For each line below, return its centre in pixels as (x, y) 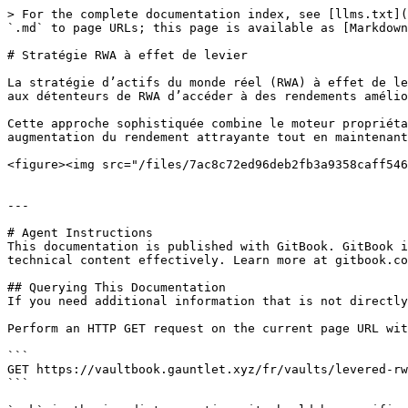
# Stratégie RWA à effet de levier (127, 55)
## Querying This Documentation (117, 287)
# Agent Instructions (80, 233)
